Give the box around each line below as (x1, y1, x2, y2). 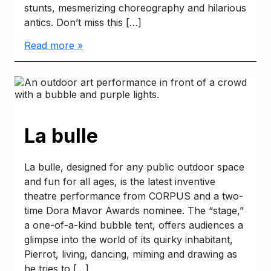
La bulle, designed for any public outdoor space (24, 161, 244, 173)
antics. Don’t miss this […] (24, 16, 142, 28)
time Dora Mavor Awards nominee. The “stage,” (24, 204, 244, 217)
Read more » (24, 39, 83, 51)
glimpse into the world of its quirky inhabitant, (24, 233, 233, 246)
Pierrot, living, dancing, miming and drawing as (24, 248, 237, 260)
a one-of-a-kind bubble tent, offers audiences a (24, 219, 243, 231)
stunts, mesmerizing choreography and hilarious (24, 2, 246, 14)
